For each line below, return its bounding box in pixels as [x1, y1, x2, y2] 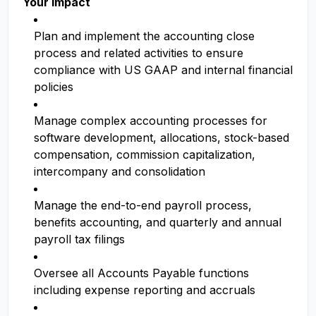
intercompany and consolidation [34, 164, 205, 178]
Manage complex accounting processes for [34, 114, 267, 128]
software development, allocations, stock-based [34, 130, 289, 145]
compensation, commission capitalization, [34, 147, 255, 162]
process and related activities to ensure [34, 46, 243, 60]
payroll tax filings [34, 232, 125, 246]
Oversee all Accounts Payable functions [34, 266, 249, 280]
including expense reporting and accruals [34, 283, 255, 297]
